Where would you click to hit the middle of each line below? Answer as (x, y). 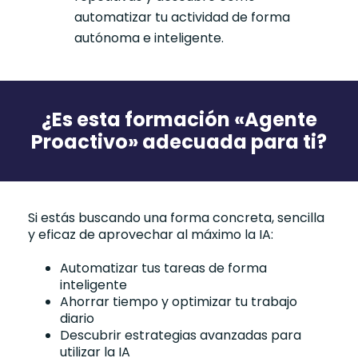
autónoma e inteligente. (149, 38)
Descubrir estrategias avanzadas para (181, 336)
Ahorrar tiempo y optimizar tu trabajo (179, 302)
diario (77, 319)
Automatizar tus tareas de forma (163, 268)
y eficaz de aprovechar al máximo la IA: (151, 235)
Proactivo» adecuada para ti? (179, 142)
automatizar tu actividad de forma (182, 18)
